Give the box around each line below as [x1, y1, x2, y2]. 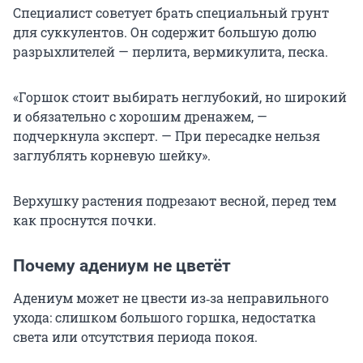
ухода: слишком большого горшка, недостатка [13, 309, 316, 327]
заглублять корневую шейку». [13, 147, 211, 164]
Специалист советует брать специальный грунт [13, 4, 329, 22]
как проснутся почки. [13, 211, 156, 229]
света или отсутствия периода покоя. [13, 328, 258, 346]
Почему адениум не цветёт [13, 256, 231, 276]
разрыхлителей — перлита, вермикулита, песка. [13, 43, 328, 61]
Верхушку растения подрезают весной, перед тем [13, 192, 336, 210]
